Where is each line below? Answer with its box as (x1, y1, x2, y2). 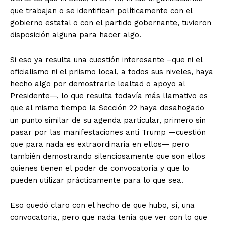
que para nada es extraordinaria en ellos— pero (10, 139, 189, 149)
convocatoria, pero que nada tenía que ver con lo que (10, 212, 207, 222)
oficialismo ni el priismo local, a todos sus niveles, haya (10, 67, 213, 76)
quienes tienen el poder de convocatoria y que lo (10, 163, 189, 173)
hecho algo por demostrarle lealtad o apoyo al (10, 79, 185, 88)
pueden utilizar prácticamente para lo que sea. (10, 175, 183, 185)
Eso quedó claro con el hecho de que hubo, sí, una (10, 200, 195, 210)
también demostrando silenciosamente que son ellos (10, 151, 205, 161)
